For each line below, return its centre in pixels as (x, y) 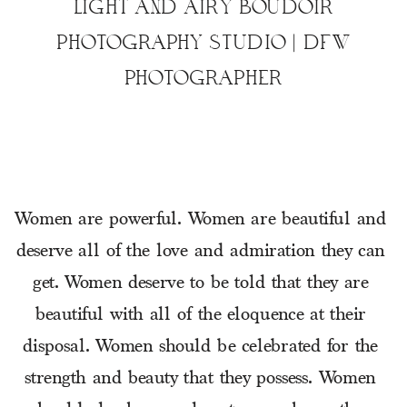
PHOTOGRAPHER (203, 77)
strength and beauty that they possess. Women (200, 379)
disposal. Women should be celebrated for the (200, 347)
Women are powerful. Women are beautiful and (200, 220)
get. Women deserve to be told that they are (200, 284)
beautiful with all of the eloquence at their (200, 316)
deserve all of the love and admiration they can (200, 252)
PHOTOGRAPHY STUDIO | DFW (203, 41)
